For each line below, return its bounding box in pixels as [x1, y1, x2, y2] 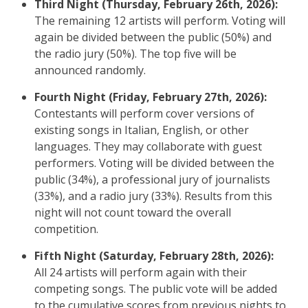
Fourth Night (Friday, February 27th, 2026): [34, 89, 267, 105]
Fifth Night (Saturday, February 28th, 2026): [34, 248, 274, 264]
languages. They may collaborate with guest [34, 139, 262, 155]
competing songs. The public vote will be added [34, 281, 277, 297]
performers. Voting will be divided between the [34, 155, 274, 171]
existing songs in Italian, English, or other [34, 122, 249, 138]
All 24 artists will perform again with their [34, 265, 247, 280]
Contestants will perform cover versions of [34, 106, 254, 122]
